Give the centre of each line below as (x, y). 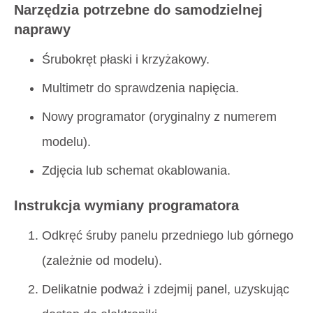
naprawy (42, 30)
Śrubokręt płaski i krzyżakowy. (126, 60)
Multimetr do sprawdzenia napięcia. (140, 88)
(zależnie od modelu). (102, 260)
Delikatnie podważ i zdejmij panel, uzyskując (166, 289)
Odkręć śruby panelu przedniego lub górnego (168, 235)
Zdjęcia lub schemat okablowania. (136, 171)
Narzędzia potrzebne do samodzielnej (138, 10)
